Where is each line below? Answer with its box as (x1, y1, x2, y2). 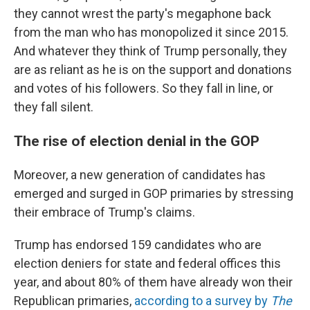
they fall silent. (14, 100, 93, 114)
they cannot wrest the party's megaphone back (14, 6, 271, 21)
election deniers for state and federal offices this (14, 256, 281, 271)
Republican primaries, (14, 293, 134, 308)
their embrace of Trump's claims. (14, 205, 195, 219)
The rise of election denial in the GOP (14, 132, 259, 149)
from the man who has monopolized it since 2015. (14, 25, 289, 39)
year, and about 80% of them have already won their (14, 275, 293, 289)
